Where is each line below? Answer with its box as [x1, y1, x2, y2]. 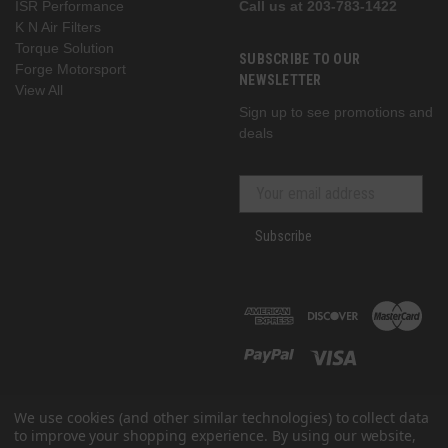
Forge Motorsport [15, 60, 126, 77]
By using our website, [272, 426, 417, 445]
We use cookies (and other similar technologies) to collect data [14, 408, 429, 427]
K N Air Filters [15, 18, 101, 35]
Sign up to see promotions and [239, 103, 433, 120]
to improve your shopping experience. [14, 426, 273, 445]
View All [15, 81, 63, 98]
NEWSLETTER [239, 71, 322, 88]
